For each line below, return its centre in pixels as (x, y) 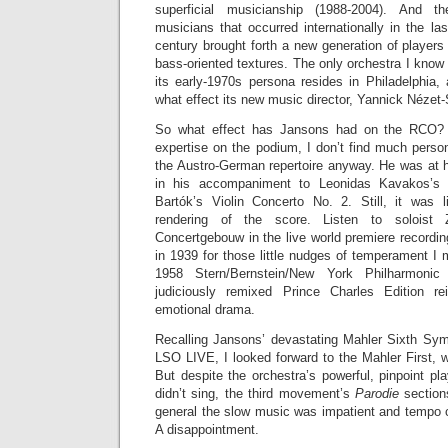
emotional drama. (205, 309)
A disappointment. (207, 429)
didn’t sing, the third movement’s (255, 393)
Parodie (380, 393)
